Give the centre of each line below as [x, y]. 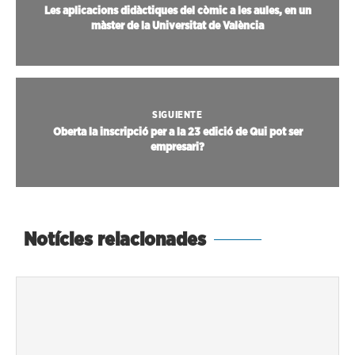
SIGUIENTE [177, 115]
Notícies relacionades [115, 240]
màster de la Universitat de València [177, 26]
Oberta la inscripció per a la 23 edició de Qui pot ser [177, 132]
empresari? [177, 147]
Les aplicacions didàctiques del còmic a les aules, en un [177, 11]
